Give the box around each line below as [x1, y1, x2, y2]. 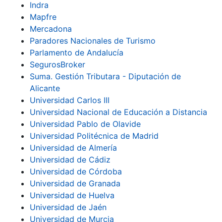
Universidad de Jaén [30, 202, 107, 212]
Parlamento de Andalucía [30, 48, 123, 57]
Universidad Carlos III [30, 95, 110, 105]
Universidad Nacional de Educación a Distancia [30, 107, 207, 117]
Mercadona [30, 24, 72, 34]
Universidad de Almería [30, 143, 117, 153]
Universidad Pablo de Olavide [30, 119, 141, 129]
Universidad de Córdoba [30, 166, 122, 176]
